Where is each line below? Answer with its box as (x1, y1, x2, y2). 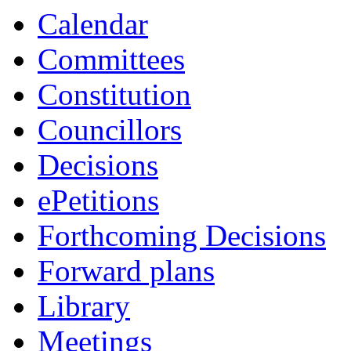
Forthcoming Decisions (38, 219, 326, 252)
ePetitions (38, 183, 159, 217)
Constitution (38, 78, 191, 111)
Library (38, 289, 130, 323)
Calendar (38, 7, 148, 41)
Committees (38, 42, 185, 76)
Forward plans (38, 254, 215, 288)
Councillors (38, 113, 182, 147)
